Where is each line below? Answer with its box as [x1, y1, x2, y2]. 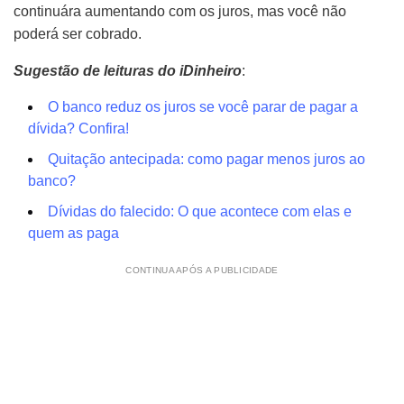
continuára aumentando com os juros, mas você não [14, 4, 346, 19]
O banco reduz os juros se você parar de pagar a [48, 99, 358, 115]
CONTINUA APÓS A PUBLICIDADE [125, 265, 279, 275]
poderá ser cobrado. [14, 26, 142, 41]
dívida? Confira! [28, 121, 129, 136]
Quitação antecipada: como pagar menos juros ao [48, 151, 365, 167]
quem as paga [28, 225, 119, 241]
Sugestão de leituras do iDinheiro [14, 63, 242, 78]
